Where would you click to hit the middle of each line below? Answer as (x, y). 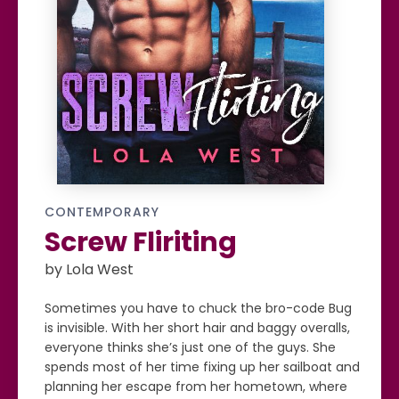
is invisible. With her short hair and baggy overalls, (197, 328)
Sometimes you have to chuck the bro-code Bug (198, 308)
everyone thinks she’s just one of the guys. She (190, 347)
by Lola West (89, 269)
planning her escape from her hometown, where (196, 387)
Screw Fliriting (141, 242)
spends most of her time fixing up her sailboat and (202, 367)
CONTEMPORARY (102, 212)
